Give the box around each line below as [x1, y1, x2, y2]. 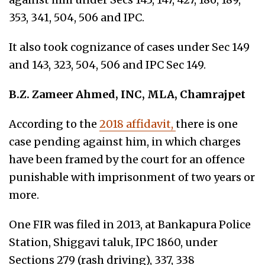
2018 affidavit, [99, 117, 176, 131]
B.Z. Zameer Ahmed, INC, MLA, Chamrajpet [9, 87, 245, 101]
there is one [176, 117, 238, 131]
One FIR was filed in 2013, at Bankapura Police [9, 217, 251, 231]
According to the [9, 117, 99, 131]
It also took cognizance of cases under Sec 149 [9, 40, 250, 54]
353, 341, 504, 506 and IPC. [9, 10, 144, 24]
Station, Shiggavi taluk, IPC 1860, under [9, 235, 218, 249]
